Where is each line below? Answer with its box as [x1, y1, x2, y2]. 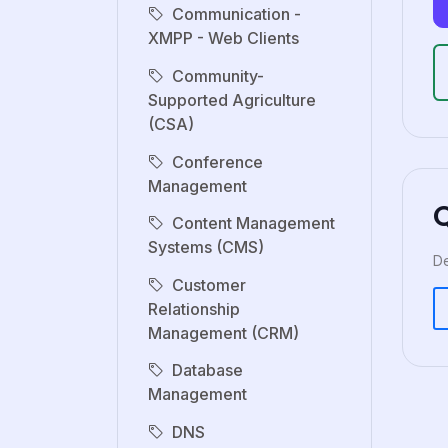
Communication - [172, 4, 301, 25]
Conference [172, 151, 263, 172]
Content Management [172, 213, 335, 234]
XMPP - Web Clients [148, 28, 299, 49]
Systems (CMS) [148, 237, 264, 258]
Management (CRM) [148, 322, 299, 343]
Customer [172, 274, 246, 295]
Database [172, 360, 243, 381]
